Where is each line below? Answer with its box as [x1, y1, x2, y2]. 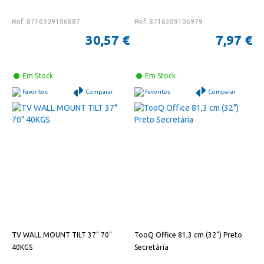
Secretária [134, 243, 169, 252]
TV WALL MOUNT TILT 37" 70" [12, 231, 112, 239]
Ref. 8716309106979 [134, 18, 203, 26]
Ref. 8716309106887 [12, 18, 80, 26]
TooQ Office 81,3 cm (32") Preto [134, 231, 243, 239]
